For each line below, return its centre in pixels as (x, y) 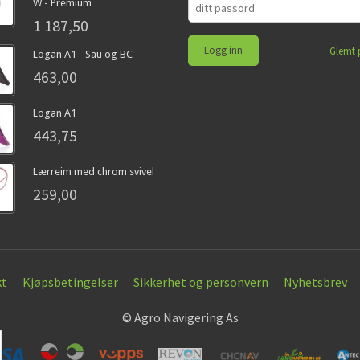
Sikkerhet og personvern (201, 282)
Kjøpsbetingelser (71, 282)
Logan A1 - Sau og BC (82, 55)
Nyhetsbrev (316, 282)
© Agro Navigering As (180, 318)
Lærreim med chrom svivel (93, 172)
